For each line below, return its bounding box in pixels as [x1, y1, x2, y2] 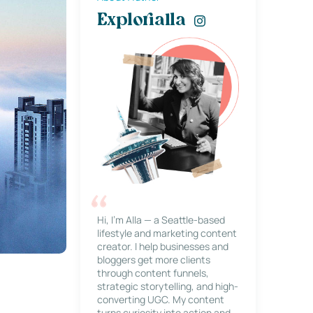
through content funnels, [96, 266, 209, 279]
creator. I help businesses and [96, 240, 228, 253]
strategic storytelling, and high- [96, 279, 238, 293]
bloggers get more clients [96, 253, 210, 266]
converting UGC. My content [96, 293, 224, 306]
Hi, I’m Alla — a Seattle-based [96, 213, 225, 226]
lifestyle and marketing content [96, 226, 237, 240]
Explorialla [96, 13, 186, 29]
